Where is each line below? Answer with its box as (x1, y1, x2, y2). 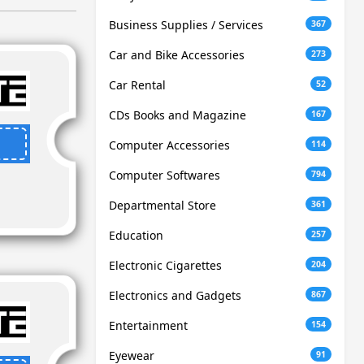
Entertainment (109, 318, 188, 334)
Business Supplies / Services (109, 17, 263, 33)
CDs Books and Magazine (109, 107, 246, 123)
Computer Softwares (109, 167, 220, 184)
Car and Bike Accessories (109, 47, 245, 63)
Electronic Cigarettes (109, 258, 222, 274)
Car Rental (109, 77, 166, 93)
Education (109, 227, 163, 244)
